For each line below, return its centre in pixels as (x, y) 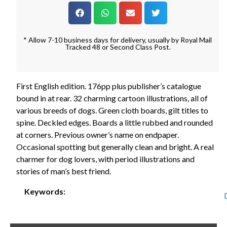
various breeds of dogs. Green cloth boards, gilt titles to (112, 110)
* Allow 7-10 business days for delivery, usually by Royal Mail (118, 40)
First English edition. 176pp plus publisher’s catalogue (109, 86)
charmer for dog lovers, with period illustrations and (105, 159)
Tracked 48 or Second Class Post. (118, 47)
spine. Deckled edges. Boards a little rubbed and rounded (115, 122)
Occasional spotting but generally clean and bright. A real (115, 146)
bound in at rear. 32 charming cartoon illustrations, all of (112, 98)
